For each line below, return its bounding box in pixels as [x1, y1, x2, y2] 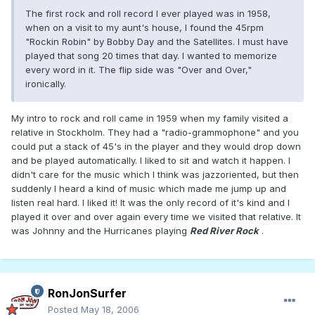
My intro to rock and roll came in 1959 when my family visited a [11, 112, 288, 124]
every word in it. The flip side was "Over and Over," [25, 64, 252, 76]
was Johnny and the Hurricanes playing [11, 225, 190, 237]
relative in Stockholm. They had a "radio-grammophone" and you [11, 127, 299, 139]
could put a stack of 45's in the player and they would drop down [11, 141, 301, 153]
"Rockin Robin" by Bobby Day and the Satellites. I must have [25, 36, 288, 48]
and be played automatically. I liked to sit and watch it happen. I [11, 155, 290, 167]
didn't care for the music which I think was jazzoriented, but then [11, 169, 299, 181]
